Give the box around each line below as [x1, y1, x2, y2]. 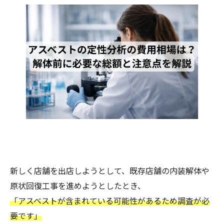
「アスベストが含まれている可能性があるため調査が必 [10, 196, 209, 206]
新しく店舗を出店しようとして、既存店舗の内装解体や [10, 166, 209, 176]
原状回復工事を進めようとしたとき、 [10, 181, 145, 191]
